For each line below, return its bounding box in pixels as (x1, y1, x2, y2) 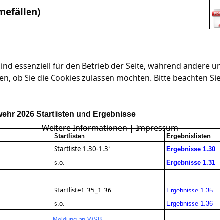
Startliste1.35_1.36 (54, 186, 114, 195)
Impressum (136, 122, 178, 133)
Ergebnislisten (166, 132, 211, 140)
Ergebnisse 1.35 (166, 187, 213, 194)
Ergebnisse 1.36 (166, 200, 213, 208)
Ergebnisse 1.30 (166, 145, 215, 153)
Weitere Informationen (42, 122, 127, 133)
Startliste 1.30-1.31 (54, 144, 113, 154)
